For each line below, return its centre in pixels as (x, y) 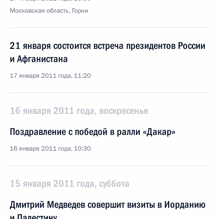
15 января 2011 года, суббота (70, 183)
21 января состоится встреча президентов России (108, 45)
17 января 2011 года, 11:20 (50, 76)
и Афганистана (39, 59)
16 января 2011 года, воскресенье (79, 110)
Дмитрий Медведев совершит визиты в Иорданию (108, 204)
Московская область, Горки (49, 11)
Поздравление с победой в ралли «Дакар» (93, 131)
